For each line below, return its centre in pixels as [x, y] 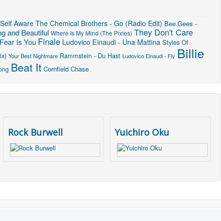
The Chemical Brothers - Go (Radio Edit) [99, 23]
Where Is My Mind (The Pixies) [92, 33]
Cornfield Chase [66, 69]
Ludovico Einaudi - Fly [149, 55]
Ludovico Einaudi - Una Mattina [111, 41]
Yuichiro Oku [142, 132]
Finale [49, 41]
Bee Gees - [181, 23]
